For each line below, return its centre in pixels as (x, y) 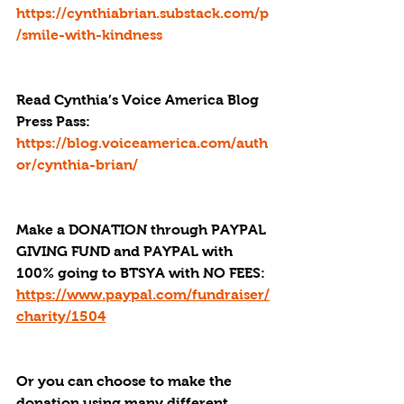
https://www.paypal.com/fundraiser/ (143, 294)
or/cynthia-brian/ (77, 165)
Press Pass (51, 121)
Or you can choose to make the (126, 381)
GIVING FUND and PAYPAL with (126, 251)
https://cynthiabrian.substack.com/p (142, 13)
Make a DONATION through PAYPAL (143, 230)
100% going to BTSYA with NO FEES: (144, 273)
